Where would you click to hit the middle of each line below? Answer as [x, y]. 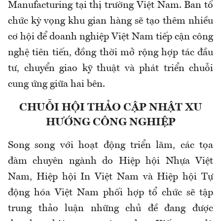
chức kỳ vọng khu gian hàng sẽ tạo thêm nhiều [110, 21]
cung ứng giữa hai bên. [56, 85]
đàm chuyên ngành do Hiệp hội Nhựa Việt [110, 162]
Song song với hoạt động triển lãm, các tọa [110, 146]
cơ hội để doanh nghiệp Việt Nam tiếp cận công [110, 37]
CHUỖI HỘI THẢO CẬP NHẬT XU [110, 108]
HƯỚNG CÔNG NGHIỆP [110, 123]
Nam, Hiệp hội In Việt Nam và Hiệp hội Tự [110, 177]
